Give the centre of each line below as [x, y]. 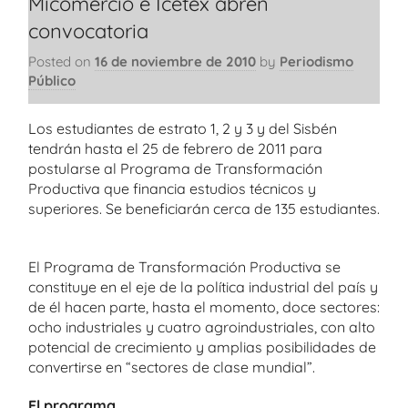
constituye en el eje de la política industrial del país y [203, 287]
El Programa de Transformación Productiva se [184, 267]
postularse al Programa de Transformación [175, 168]
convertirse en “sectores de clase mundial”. [172, 367]
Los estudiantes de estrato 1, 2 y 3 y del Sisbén [183, 128]
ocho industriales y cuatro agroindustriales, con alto [202, 327]
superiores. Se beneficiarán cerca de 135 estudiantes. [204, 209]
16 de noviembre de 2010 [175, 61]
